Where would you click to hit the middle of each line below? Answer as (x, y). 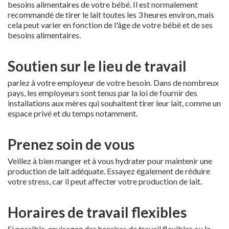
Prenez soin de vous (71, 144)
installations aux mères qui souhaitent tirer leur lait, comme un (114, 103)
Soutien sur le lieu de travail (97, 66)
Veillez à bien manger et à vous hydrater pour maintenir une (110, 161)
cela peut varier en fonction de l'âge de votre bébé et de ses (110, 25)
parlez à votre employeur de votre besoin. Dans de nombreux (113, 82)
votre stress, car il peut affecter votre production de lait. (105, 181)
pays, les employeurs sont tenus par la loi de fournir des (102, 93)
